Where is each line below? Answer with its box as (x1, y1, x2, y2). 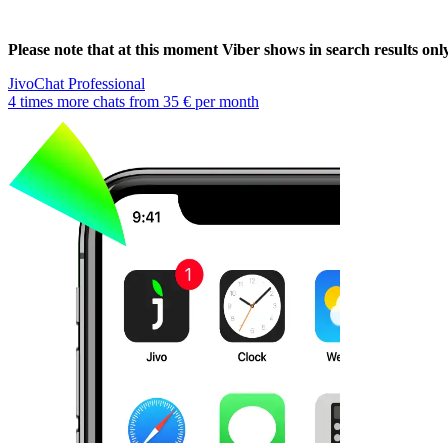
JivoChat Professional (8, 74, 145, 92)
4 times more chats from (8, 92, 163, 110)
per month (191, 92, 259, 110)
